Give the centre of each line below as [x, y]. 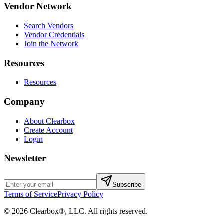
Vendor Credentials [54, 34]
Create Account [48, 130]
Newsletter [25, 158]
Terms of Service [31, 194]
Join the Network [51, 43]
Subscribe [127, 185]
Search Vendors [49, 25]
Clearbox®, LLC [57, 211]
